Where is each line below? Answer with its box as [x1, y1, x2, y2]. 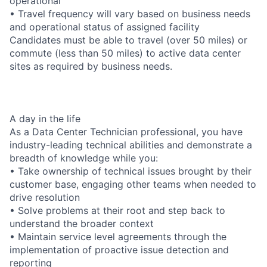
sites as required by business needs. [10, 60, 172, 72]
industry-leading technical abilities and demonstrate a [10, 138, 252, 151]
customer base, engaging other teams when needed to [10, 178, 256, 190]
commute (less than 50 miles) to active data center [10, 46, 241, 59]
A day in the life [10, 112, 80, 125]
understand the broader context [10, 217, 154, 229]
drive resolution [10, 191, 80, 203]
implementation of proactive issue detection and [10, 243, 229, 256]
